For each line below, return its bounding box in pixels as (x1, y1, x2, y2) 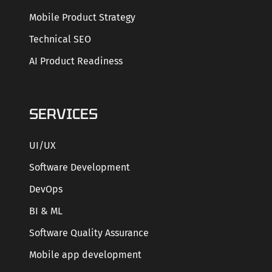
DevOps (29, 183, 63, 195)
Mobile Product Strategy (29, 12, 135, 24)
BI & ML (29, 205, 63, 217)
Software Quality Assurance (29, 226, 149, 239)
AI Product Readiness (29, 55, 123, 67)
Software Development (29, 161, 130, 173)
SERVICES (29, 104, 98, 123)
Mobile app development (29, 248, 141, 260)
